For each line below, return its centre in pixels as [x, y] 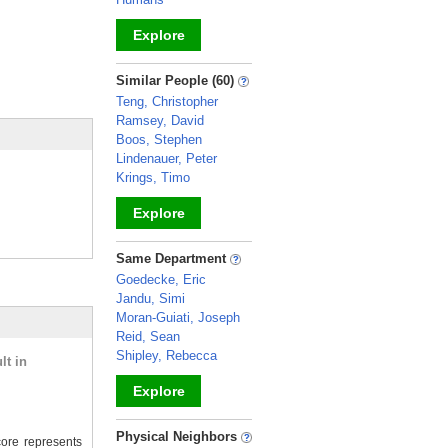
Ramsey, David [160, 120]
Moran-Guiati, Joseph [178, 317]
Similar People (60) [177, 80]
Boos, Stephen [159, 139]
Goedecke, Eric [161, 279]
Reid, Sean [148, 336]
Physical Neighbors [178, 436]
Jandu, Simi [150, 298]
